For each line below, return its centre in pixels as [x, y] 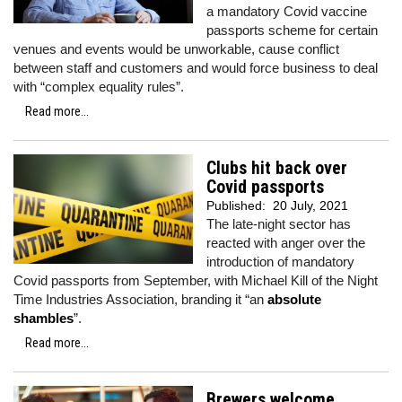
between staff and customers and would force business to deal [196, 68]
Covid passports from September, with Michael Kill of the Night [196, 280]
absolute [294, 299]
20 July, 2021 [310, 205]
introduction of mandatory [280, 262]
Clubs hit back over [277, 168]
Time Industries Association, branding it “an [140, 299]
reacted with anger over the [286, 243]
